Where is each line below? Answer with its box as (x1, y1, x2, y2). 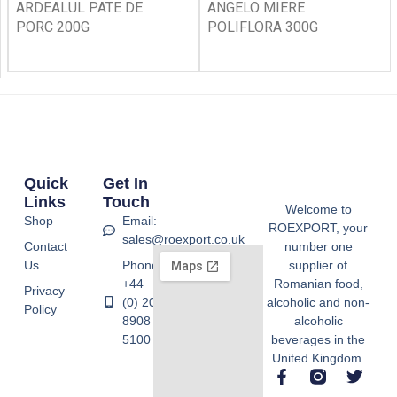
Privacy (23, 283, 65, 298)
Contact (23, 238, 67, 253)
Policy (23, 301, 57, 316)
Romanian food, (273, 276, 363, 291)
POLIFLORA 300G (207, 19, 318, 35)
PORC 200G (16, 19, 90, 35)
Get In (102, 174, 148, 192)
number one (284, 238, 353, 253)
